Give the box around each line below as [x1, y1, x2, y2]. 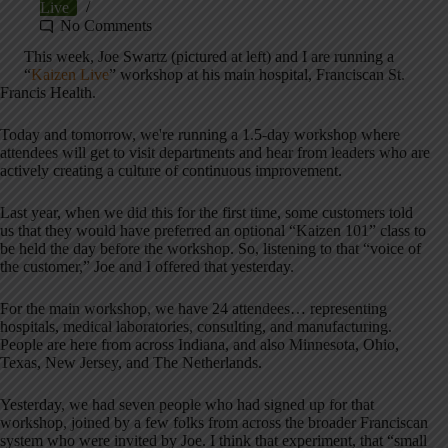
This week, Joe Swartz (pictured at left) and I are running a [24, 48, 394, 66]
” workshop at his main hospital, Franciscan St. [109, 66, 405, 84]
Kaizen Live [31, 66, 109, 84]
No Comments [60, 17, 152, 35]
